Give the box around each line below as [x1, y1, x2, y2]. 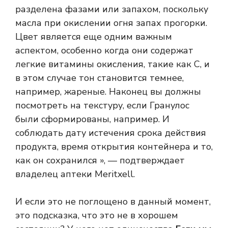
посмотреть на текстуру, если [15, 99, 150, 112]
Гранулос [150, 99, 189, 112]
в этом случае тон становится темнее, [15, 72, 184, 84]
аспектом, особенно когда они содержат [15, 44, 193, 57]
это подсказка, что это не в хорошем [15, 209, 178, 222]
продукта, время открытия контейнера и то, [15, 140, 213, 153]
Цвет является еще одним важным [15, 31, 172, 43]
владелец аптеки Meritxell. [15, 168, 135, 181]
